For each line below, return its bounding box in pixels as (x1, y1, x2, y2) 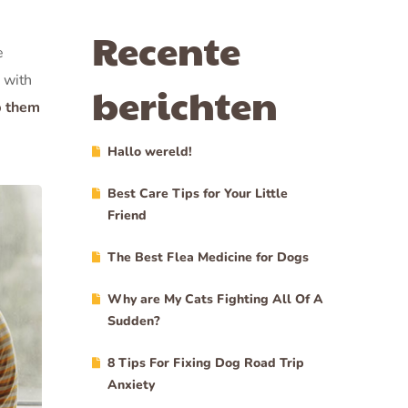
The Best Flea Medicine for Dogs (107, 249, 309, 266)
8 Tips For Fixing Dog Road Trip (107, 354, 304, 372)
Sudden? (107, 312, 160, 330)
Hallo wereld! (107, 143, 192, 160)
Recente (92, 23, 240, 76)
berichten (92, 77, 278, 131)
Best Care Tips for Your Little (107, 185, 288, 202)
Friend (107, 207, 147, 224)
